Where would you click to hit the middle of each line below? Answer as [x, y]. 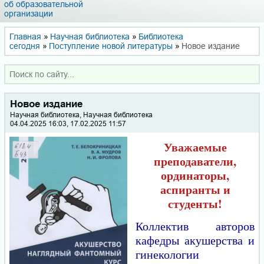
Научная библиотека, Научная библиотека [82, 114]
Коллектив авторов [195, 226]
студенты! [195, 204]
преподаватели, [195, 161]
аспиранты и [195, 190]
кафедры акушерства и [195, 240]
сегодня [25, 46]
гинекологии [167, 255]
